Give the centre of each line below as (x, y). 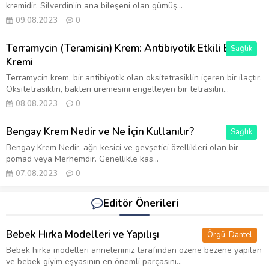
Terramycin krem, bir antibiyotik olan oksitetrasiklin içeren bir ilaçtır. (134, 78)
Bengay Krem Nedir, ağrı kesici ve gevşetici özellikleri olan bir (122, 148)
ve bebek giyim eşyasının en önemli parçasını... (94, 262)
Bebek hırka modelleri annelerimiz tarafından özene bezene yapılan (134, 250)
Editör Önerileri (141, 204)
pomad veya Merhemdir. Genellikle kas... (82, 159)
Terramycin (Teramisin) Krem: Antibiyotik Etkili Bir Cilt (130, 49)
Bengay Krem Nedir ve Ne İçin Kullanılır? (100, 132)
